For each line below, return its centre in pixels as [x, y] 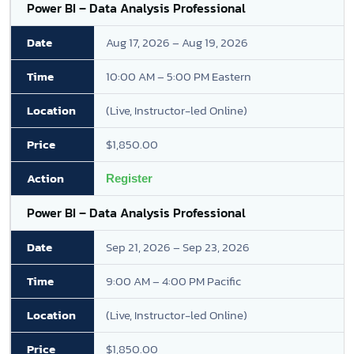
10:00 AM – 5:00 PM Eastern [179, 76]
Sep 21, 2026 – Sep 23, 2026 [178, 247]
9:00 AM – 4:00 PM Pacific [173, 281]
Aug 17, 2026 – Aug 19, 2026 [177, 42]
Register [129, 178]
